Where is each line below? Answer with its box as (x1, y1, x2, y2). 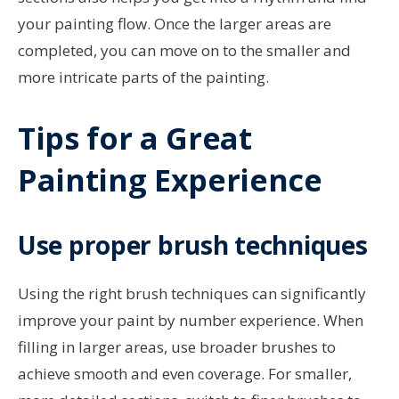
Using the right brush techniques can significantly (18, 282, 366, 304)
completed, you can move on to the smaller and (18, 39, 351, 61)
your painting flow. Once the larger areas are (18, 12, 331, 34)
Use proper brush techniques (18, 227, 368, 262)
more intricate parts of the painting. (18, 66, 269, 87)
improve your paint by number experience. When (18, 309, 363, 330)
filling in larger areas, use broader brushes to (18, 336, 336, 357)
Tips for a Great (18, 117, 252, 159)
